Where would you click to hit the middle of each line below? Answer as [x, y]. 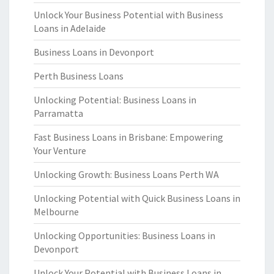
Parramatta [58, 113]
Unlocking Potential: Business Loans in [115, 100]
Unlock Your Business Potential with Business [128, 15]
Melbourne [56, 212]
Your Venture [60, 150]
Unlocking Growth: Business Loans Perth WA [126, 174]
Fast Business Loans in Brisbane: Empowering [128, 137]
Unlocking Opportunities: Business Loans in [124, 235]
